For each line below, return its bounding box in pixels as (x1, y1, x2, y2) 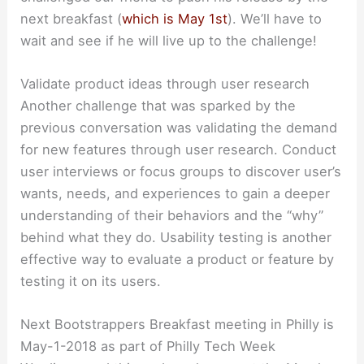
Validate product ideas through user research (20, 76, 310, 93)
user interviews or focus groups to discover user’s (20, 163, 342, 180)
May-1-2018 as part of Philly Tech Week (20, 338, 276, 355)
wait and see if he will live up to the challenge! (20, 32, 318, 49)
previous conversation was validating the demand (20, 119, 338, 136)
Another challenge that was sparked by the (20, 97, 297, 115)
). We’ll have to (227, 10, 323, 27)
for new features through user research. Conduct (20, 141, 337, 158)
